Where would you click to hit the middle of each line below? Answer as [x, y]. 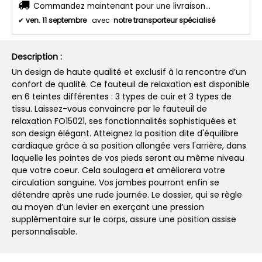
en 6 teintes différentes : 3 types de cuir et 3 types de [122, 96]
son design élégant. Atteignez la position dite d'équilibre [125, 133]
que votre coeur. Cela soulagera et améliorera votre [118, 170]
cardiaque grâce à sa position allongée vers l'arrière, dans [129, 145]
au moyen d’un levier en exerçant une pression [108, 207]
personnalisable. [44, 231]
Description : [37, 56]
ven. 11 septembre [56, 20]
